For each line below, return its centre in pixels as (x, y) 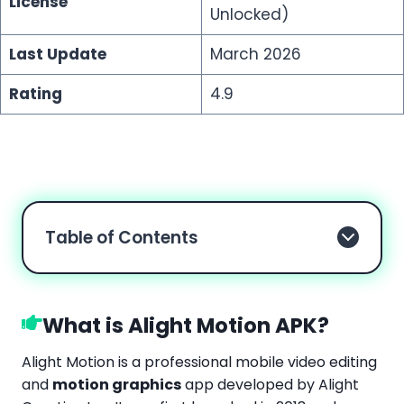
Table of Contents (122, 237)
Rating (35, 93)
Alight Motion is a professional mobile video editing (199, 363)
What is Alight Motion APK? (186, 325)
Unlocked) (249, 14)
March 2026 (255, 54)
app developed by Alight (270, 385)
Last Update (57, 54)
